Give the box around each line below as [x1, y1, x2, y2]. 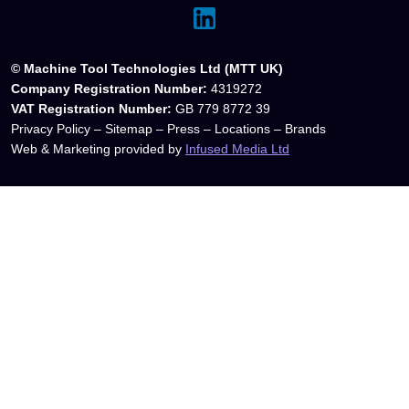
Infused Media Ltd [185, 142, 289, 157]
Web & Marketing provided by [11, 142, 185, 157]
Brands [285, 121, 326, 137]
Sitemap [105, 121, 152, 137]
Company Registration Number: [11, 81, 207, 97]
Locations [215, 121, 270, 137]
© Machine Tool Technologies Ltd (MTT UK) [11, 61, 283, 77]
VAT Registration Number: [11, 101, 172, 117]
